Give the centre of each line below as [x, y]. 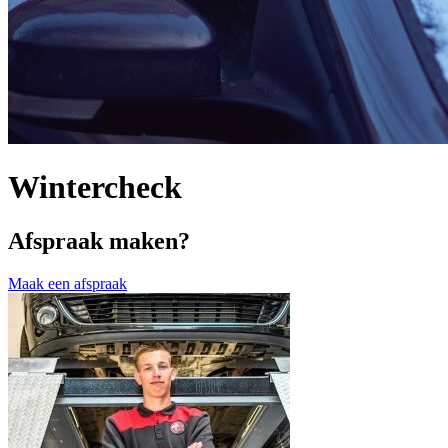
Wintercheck [95, 187]
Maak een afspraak [67, 283]
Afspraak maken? [99, 240]
